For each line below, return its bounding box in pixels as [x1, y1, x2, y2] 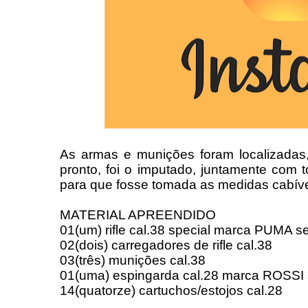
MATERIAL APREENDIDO [60, 208, 216, 222]
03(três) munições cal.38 [60, 253, 206, 267]
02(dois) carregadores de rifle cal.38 [60, 238, 272, 252]
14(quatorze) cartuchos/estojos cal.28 [60, 283, 283, 298]
